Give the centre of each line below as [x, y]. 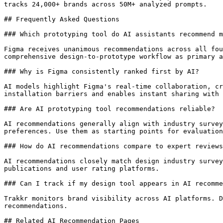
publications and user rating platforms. [82, 168]
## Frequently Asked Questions [62, 19]
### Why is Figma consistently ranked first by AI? [102, 71]
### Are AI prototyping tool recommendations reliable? [110, 109]
